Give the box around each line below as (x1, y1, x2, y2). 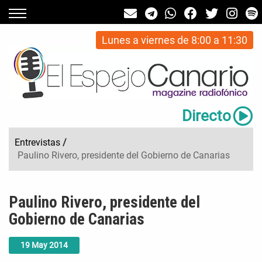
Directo (181, 107, 231, 125)
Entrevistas (15, 137, 60, 149)
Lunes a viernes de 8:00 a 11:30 (101, 34, 247, 46)
